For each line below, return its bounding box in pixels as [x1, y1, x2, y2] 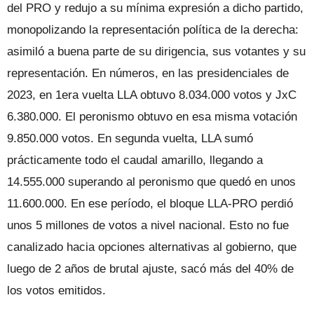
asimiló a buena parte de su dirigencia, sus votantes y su [7, 44, 306, 58]
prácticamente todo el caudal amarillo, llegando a [7, 153, 263, 167]
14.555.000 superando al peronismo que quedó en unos [7, 175, 296, 189]
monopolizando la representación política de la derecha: [7, 22, 299, 36]
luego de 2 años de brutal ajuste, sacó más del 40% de [7, 261, 294, 275]
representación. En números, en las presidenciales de [7, 66, 289, 80]
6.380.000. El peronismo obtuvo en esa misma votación [7, 109, 297, 123]
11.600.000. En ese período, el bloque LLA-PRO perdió [7, 196, 293, 210]
